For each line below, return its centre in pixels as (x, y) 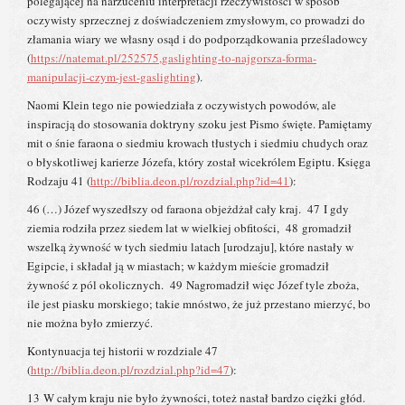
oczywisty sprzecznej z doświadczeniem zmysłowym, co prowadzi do (196, 20)
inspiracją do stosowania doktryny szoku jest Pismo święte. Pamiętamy (200, 124)
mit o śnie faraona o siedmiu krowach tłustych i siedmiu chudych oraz (198, 143)
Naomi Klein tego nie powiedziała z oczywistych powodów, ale (182, 105)
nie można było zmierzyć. (92, 323)
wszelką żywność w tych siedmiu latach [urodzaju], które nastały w (190, 247)
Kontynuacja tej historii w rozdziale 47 (122, 351)
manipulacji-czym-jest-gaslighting (112, 77)
